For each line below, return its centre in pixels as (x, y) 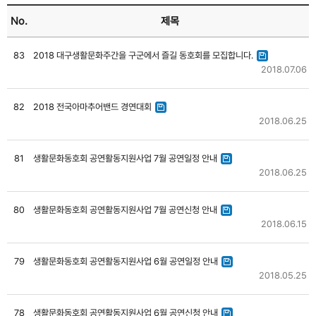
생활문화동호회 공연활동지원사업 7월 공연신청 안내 (125, 209)
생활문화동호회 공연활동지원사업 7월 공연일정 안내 (125, 158)
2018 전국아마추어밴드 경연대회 (92, 107)
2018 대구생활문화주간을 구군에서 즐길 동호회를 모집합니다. (143, 55)
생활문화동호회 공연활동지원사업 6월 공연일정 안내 (126, 261)
